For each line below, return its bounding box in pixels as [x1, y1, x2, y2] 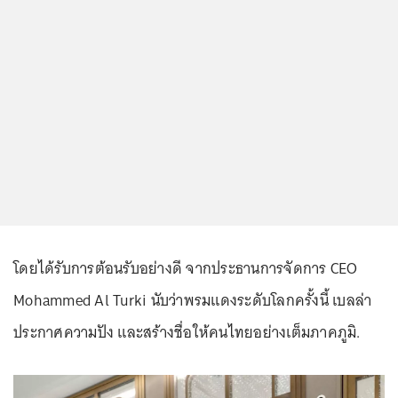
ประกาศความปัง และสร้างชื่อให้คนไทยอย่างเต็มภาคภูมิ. [13, 319, 361, 346]
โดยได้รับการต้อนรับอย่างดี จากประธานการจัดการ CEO [13, 255, 358, 283]
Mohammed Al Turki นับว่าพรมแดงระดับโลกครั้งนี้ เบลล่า [13, 287, 372, 314]
